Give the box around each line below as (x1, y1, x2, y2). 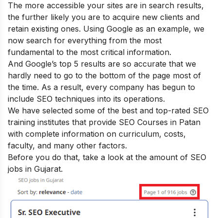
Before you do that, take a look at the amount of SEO (8, 152, 206, 162)
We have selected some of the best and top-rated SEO (8, 106, 209, 115)
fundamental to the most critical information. (8, 47, 171, 57)
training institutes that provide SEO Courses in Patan (8, 117, 200, 127)
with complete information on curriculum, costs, (8, 129, 186, 139)
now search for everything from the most (8, 36, 162, 45)
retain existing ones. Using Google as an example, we (8, 24, 204, 34)
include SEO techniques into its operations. (8, 94, 165, 104)
